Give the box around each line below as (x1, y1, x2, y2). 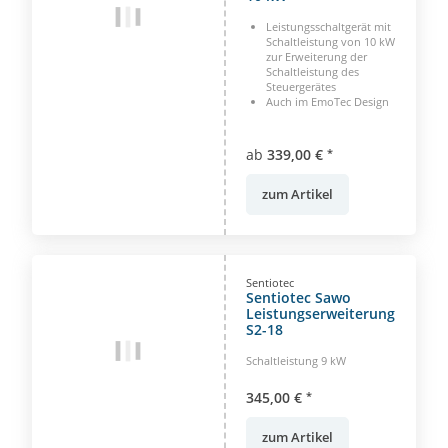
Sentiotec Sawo (246, 287, 351, 307)
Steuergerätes (266, 78, 336, 94)
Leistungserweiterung (246, 303, 395, 323)
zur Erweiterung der (266, 48, 367, 64)
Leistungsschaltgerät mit (266, 18, 391, 34)
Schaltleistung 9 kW (246, 352, 346, 368)
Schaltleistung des (266, 63, 359, 79)
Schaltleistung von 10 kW (266, 33, 395, 49)
